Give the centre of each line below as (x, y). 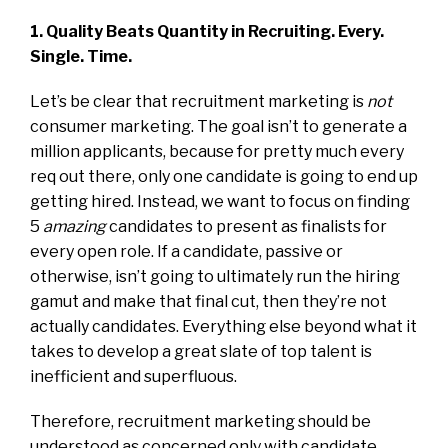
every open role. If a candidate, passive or (186, 251)
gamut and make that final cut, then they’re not (208, 301)
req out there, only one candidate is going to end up (224, 176)
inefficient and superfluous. (133, 376)
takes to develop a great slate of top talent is (201, 351)
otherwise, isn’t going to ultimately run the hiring (215, 276)
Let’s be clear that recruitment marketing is (198, 101)
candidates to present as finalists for (246, 226)
